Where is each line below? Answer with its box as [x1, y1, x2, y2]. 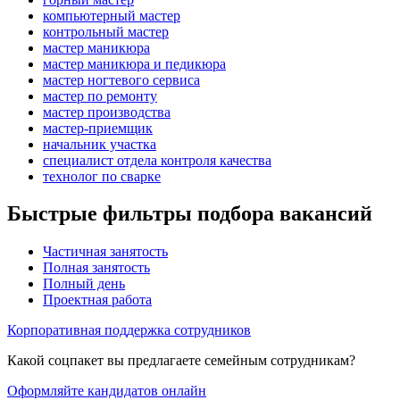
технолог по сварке [43, 168, 161, 184]
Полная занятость [43, 260, 150, 276]
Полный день [43, 276, 125, 292]
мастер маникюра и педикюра [43, 55, 226, 71]
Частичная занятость [43, 244, 168, 260]
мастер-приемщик [43, 120, 153, 136]
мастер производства [43, 104, 171, 120]
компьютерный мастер [43, 7, 180, 23]
